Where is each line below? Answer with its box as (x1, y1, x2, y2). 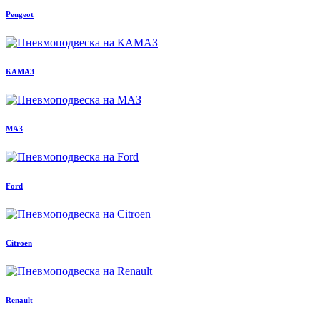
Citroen (6, 238, 32, 247)
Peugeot (6, 10, 34, 19)
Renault (6, 295, 33, 304)
